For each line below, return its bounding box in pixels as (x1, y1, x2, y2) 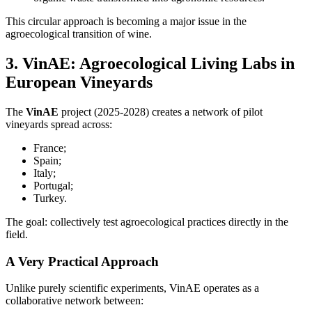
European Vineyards (6, 72, 153, 91)
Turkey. (33, 192, 67, 204)
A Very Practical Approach (6, 253, 159, 269)
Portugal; (33, 179, 73, 192)
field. (6, 228, 28, 240)
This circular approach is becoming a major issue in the (6, 15, 247, 27)
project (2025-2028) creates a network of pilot (58, 105, 263, 118)
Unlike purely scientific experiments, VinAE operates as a (6, 282, 259, 295)
